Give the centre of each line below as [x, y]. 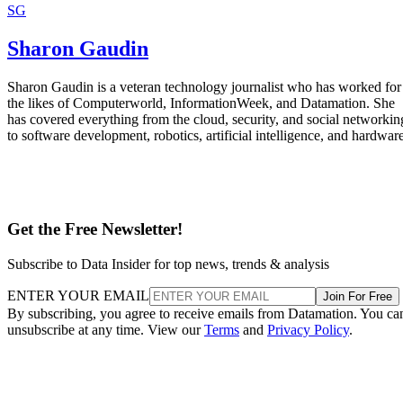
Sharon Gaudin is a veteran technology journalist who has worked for [204, 86]
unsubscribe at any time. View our [106, 329]
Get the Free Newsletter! [95, 229]
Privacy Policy [308, 329]
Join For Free [358, 296]
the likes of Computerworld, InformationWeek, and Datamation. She [201, 103]
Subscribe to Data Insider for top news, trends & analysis [168, 264]
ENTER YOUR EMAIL [78, 295]
